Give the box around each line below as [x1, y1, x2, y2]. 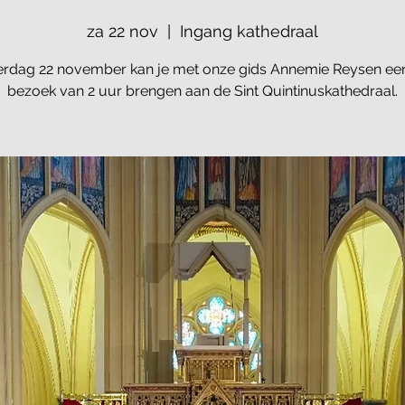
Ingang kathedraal [180, 22, 318, 41]
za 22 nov [87, 22, 158, 41]
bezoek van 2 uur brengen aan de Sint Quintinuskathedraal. [7, 82, 398, 99]
